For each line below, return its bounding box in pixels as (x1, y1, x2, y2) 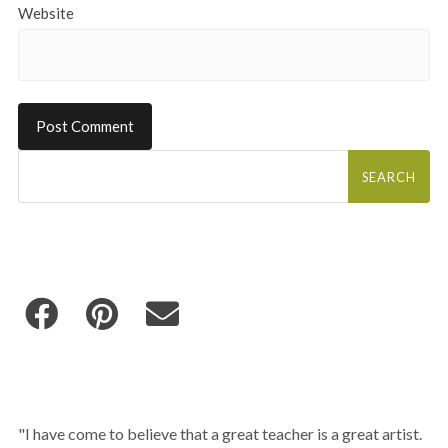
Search (16, 147, 63, 167)
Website (17, 3, 74, 22)
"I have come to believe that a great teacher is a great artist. (17, 424, 422, 444)
